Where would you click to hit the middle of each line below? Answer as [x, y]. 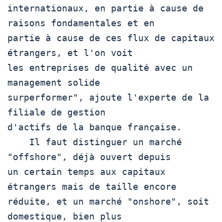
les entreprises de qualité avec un [100, 67]
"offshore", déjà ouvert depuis [89, 157]
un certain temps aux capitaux [86, 171]
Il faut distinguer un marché [18, 142]
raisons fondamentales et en [81, 23]
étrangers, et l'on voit [70, 53]
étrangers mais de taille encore [92, 186]
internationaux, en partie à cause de [106, 8]
